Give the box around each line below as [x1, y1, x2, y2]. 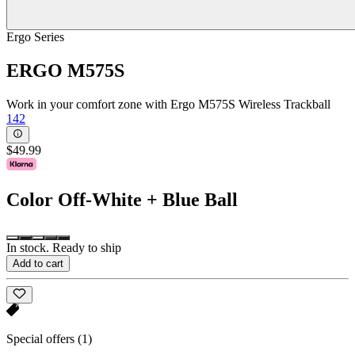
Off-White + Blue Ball [58, 189, 238, 210]
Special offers [6, 332, 78, 346]
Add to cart [13, 257, 63, 269]
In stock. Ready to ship [6, 240, 121, 254]
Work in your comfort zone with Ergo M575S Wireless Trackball [6, 97, 330, 111]
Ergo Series [6, 29, 64, 44]
